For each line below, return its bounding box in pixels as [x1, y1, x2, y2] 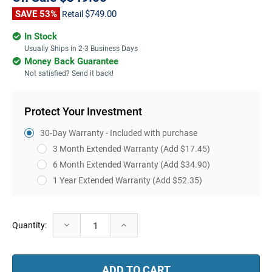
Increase [119, 218, 151, 230]
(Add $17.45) [160, 142, 210, 154]
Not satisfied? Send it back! [24, 67, 114, 78]
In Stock [24, 29, 57, 42]
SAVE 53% [15, 7, 57, 19]
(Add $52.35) [152, 174, 202, 186]
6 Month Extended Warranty [52, 158, 160, 170]
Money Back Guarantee [24, 54, 118, 67]
